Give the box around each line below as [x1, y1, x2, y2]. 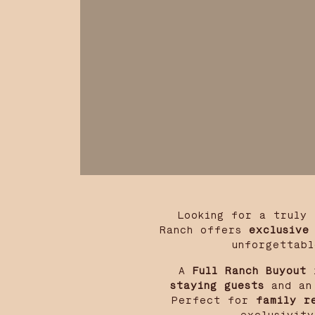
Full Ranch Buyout [193, 266, 307, 276]
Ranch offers [160, 225, 249, 236]
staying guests [170, 281, 264, 291]
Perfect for [172, 295, 256, 306]
